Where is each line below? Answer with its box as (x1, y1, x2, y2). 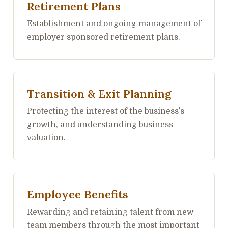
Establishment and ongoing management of (27, 19, 201, 28)
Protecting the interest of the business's (27, 107, 184, 116)
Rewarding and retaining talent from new (27, 208, 193, 217)
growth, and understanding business (27, 120, 173, 129)
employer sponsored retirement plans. (27, 33, 180, 42)
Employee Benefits (27, 187, 128, 202)
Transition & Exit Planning (27, 87, 172, 101)
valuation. (27, 133, 66, 142)
